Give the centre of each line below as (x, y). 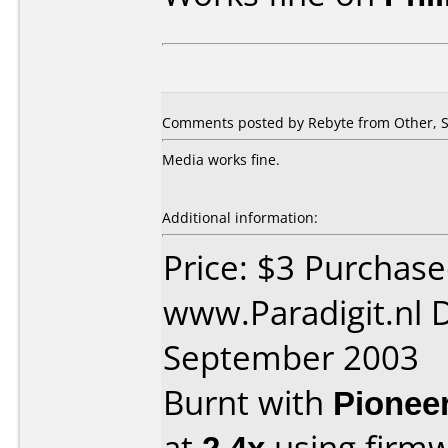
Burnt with (248, 402)
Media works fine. (221, 159)
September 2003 (291, 357)
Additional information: (240, 217)
